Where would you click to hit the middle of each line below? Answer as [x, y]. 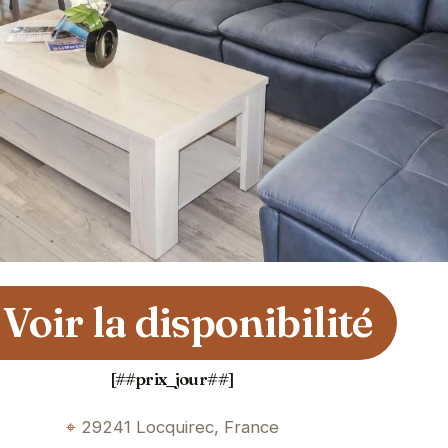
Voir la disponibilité [187, 322]
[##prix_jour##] [172, 378]
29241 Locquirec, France [179, 426]
